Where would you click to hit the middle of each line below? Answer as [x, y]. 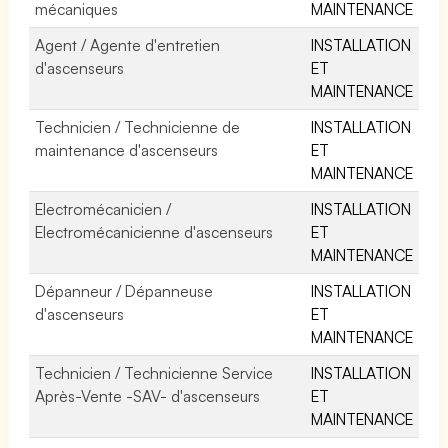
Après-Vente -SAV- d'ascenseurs [148, 395]
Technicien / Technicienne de [138, 126]
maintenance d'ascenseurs [127, 149]
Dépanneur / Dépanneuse [124, 290]
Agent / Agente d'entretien [128, 44]
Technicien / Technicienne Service [154, 372]
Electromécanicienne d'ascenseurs [154, 231]
